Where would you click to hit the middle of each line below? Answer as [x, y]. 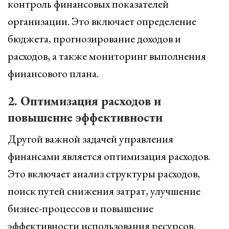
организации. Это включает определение [102, 21]
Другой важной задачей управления [90, 139]
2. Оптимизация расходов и [84, 101]
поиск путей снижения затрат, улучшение [104, 191]
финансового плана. [53, 73]
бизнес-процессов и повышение [81, 208]
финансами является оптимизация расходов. [109, 156]
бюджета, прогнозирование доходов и [94, 39]
